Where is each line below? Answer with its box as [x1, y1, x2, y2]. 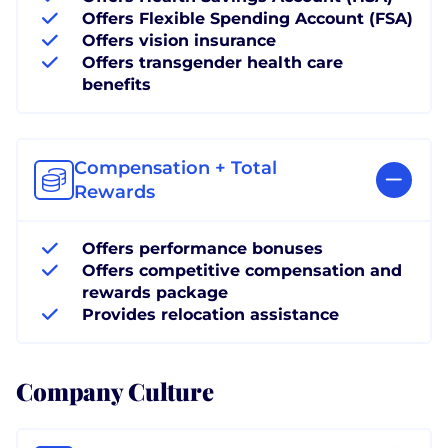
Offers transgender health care [82, 52, 343, 72]
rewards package [82, 282, 228, 302]
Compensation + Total [74, 156, 277, 179]
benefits [82, 74, 151, 94]
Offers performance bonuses [82, 238, 323, 258]
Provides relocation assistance [82, 304, 339, 324]
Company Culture [16, 372, 214, 407]
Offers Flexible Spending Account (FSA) [82, 8, 413, 28]
